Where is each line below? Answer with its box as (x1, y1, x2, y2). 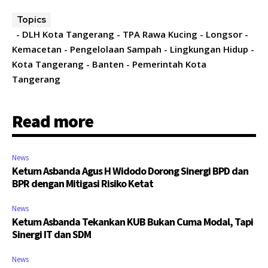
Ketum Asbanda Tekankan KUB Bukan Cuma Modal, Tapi (12, 215, 253, 229)
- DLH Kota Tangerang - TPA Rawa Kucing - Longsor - (16, 28, 248, 41)
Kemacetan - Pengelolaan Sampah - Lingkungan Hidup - (12, 43, 254, 56)
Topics (17, 14, 46, 26)
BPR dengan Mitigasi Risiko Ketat (12, 176, 153, 191)
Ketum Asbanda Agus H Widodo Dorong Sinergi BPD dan (12, 164, 248, 178)
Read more (12, 109, 93, 133)
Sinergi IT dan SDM (12, 227, 91, 242)
